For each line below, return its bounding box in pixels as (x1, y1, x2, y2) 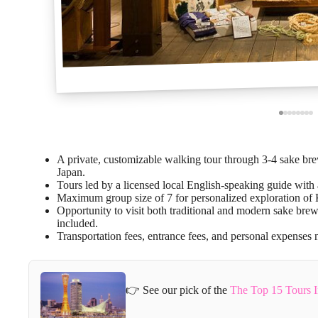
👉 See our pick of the (126, 284, 230, 297)
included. (57, 216, 98, 229)
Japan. (57, 165, 85, 178)
